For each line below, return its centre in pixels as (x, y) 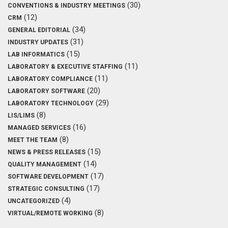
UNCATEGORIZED (34, 201)
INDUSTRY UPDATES (38, 42)
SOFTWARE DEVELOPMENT (48, 176)
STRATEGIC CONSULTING (46, 189)
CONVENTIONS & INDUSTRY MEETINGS (66, 5)
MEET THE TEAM (33, 140)
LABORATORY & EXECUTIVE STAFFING (65, 66)
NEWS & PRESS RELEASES (47, 152)
